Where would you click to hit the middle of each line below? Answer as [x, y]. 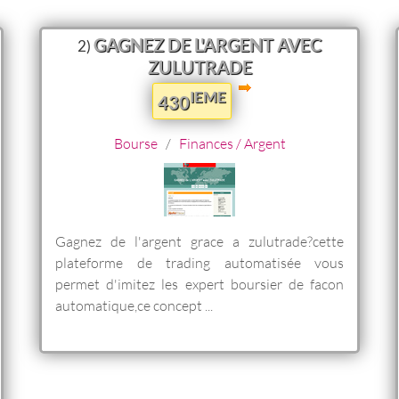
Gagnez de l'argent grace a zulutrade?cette [199, 240]
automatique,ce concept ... [134, 305]
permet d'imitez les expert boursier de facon [199, 283]
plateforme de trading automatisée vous [199, 262]
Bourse [135, 142]
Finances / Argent [232, 142]
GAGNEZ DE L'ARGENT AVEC [208, 45]
